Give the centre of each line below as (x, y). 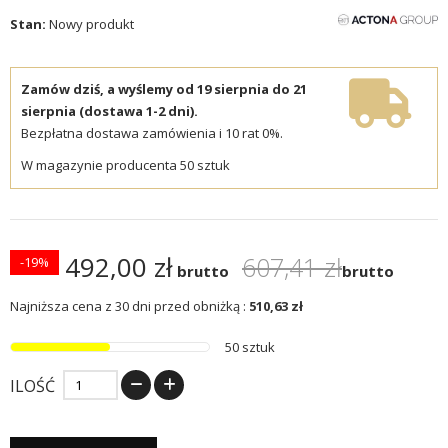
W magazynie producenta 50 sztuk (125, 165)
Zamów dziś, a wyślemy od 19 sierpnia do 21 (164, 89)
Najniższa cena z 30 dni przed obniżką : (128, 306)
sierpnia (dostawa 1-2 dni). (109, 111)
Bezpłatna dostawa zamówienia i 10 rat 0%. (152, 133)
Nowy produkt (91, 23)
